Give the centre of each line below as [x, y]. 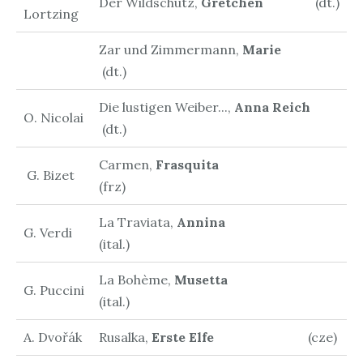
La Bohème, [136, 279]
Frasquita [187, 164]
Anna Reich [272, 107]
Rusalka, [125, 337]
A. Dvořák [52, 337]
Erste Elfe [224, 337]
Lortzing [51, 13]
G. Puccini [53, 290]
